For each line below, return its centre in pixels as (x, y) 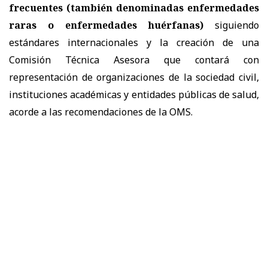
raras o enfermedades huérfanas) (106, 25)
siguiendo (231, 25)
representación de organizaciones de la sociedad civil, (134, 77)
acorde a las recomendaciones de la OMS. (101, 112)
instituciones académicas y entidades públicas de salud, (134, 94)
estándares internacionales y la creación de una (134, 42)
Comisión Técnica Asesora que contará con (134, 60)
